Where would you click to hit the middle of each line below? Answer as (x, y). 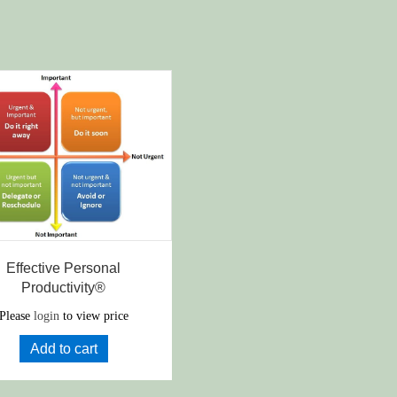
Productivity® (63, 288)
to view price (93, 316)
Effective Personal (63, 269)
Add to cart (63, 349)
